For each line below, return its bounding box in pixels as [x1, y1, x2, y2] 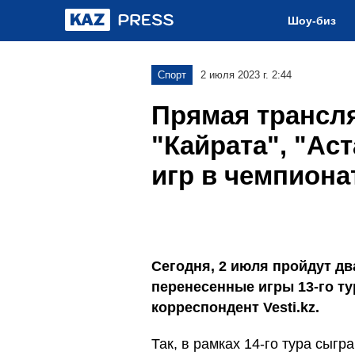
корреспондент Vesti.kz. [151, 300, 319, 315]
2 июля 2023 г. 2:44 [200, 69, 292, 81]
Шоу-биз [288, 14, 336, 27]
